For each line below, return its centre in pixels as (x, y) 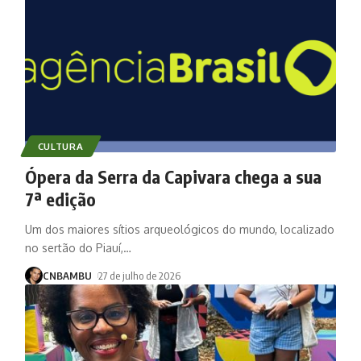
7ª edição (60, 199)
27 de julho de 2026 (140, 275)
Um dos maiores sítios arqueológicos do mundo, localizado (179, 229)
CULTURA (60, 146)
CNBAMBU (67, 275)
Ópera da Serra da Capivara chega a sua (173, 176)
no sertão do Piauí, (74, 247)
